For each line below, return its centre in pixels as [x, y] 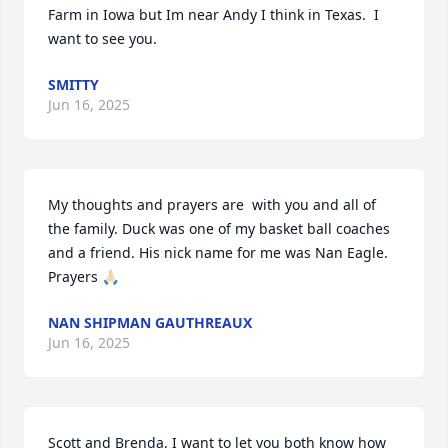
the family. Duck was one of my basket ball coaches [219, 228]
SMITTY [73, 84]
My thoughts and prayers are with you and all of [212, 204]
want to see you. [102, 38]
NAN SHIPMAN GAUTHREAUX [150, 322]
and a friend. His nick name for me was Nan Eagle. [218, 252]
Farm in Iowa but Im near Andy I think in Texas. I [213, 14]
